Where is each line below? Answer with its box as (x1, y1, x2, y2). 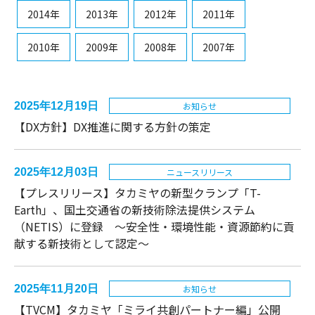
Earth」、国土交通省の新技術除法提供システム (14, 200, 255, 218)
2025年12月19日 (14, 99, 98, 112)
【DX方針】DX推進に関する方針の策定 (14, 117, 211, 135)
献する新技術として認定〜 (14, 234, 149, 252)
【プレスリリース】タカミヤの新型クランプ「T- (14, 184, 261, 201)
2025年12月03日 (14, 165, 98, 178)
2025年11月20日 (14, 282, 98, 295)
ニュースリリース (167, 165, 233, 178)
